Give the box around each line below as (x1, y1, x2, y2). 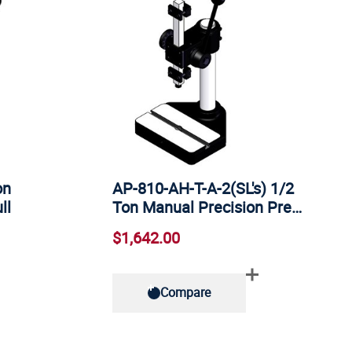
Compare (160, 284, 211, 302)
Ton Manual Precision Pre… (112, 196, 302, 218)
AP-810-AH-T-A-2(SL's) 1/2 (112, 178, 295, 200)
